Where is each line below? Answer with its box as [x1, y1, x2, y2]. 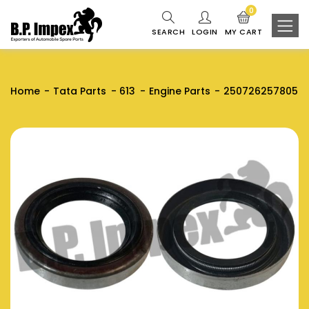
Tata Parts [53, 84, 107, 98]
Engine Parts [148, 84, 210, 98]
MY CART [224, 26, 263, 37]
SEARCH [152, 26, 186, 37]
